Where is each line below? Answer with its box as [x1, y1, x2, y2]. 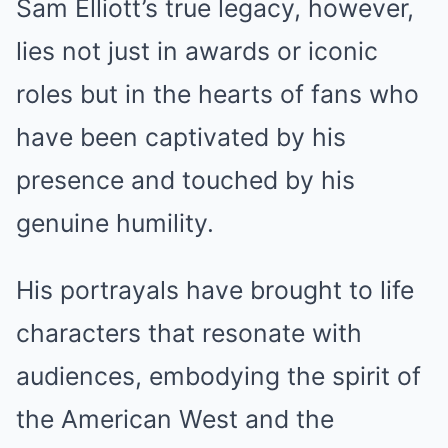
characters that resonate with [16, 317, 362, 348]
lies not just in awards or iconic [16, 35, 378, 66]
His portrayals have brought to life [16, 274, 414, 305]
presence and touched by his [16, 164, 355, 195]
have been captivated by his [16, 121, 346, 152]
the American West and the [16, 403, 334, 434]
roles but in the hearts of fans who [16, 78, 419, 109]
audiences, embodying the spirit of [16, 360, 421, 391]
